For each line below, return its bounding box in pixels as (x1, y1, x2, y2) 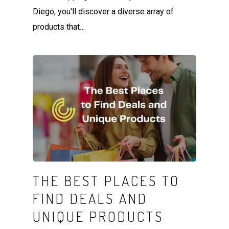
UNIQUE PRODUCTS (33, 207, 164, 225)
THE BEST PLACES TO (33, 171, 180, 189)
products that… (33, 22, 85, 32)
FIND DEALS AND (33, 189, 148, 207)
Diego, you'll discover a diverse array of (33, 7, 174, 17)
